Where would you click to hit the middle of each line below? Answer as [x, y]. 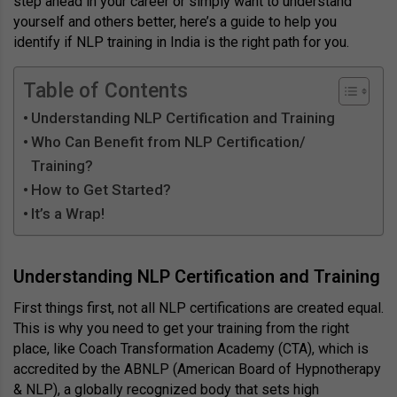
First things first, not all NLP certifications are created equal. [198, 308]
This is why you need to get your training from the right [181, 329]
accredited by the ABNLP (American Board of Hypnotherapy [197, 370]
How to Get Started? [101, 190]
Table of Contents [105, 91]
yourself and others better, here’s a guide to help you [175, 22]
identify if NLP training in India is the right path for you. [181, 43]
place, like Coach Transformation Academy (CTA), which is [191, 349]
